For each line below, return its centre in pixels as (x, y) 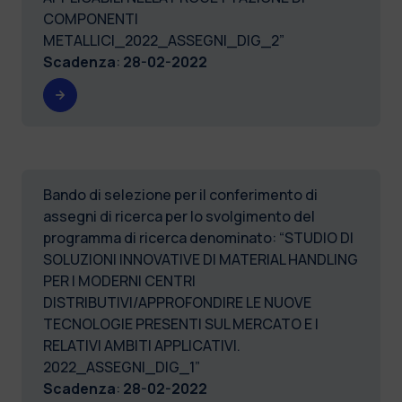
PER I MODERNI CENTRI (119, 280)
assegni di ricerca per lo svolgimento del (179, 216)
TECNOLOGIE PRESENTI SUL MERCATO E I (181, 323)
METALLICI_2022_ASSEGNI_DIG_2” (164, 40)
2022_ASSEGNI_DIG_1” (122, 367)
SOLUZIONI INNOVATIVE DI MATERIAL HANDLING (201, 259)
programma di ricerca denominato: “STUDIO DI (198, 237)
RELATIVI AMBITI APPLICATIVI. (142, 345)
